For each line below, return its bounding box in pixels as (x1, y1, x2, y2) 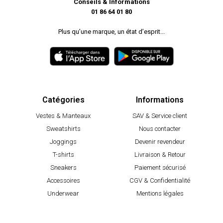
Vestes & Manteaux (36, 111, 91, 119)
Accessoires (46, 176, 80, 184)
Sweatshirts (46, 124, 81, 132)
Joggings (50, 137, 77, 145)
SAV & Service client (132, 111, 187, 119)
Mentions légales (136, 189, 184, 197)
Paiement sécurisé (134, 163, 186, 171)
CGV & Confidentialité (129, 176, 190, 184)
